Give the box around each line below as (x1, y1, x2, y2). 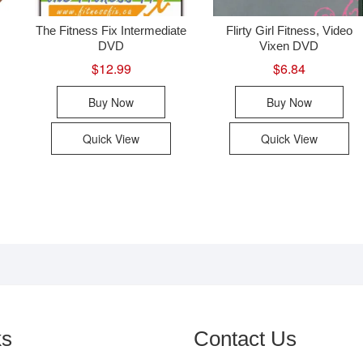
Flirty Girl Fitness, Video (225, 23, 352, 37)
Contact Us (194, 326, 297, 351)
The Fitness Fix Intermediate (36, 23, 187, 37)
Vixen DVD (259, 38, 319, 53)
